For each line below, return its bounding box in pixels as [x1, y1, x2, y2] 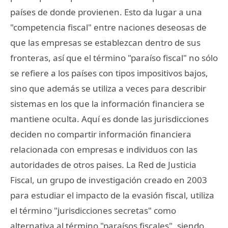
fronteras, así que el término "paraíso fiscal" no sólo [10, 51, 218, 64]
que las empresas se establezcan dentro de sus [10, 36, 201, 48]
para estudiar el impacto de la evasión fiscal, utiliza [10, 189, 214, 201]
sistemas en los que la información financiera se [10, 97, 205, 109]
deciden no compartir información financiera [10, 128, 191, 140]
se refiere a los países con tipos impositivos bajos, [10, 67, 208, 79]
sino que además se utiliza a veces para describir [10, 82, 206, 94]
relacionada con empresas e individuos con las [10, 143, 197, 155]
